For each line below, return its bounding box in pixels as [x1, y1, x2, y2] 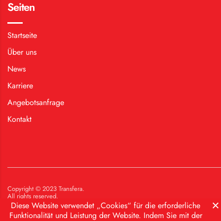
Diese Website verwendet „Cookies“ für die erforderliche [11, 200, 200, 211]
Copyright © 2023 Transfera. [7, 184, 84, 193]
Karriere [7, 79, 33, 91]
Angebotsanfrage [7, 96, 64, 108]
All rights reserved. [7, 191, 58, 201]
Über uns [7, 46, 37, 58]
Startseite [7, 29, 37, 41]
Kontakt [7, 113, 32, 125]
